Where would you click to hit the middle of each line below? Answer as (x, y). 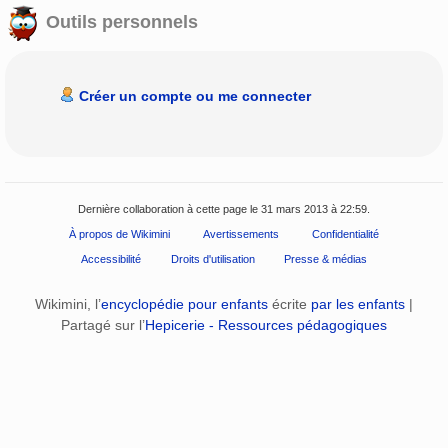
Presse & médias (325, 258)
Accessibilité (111, 258)
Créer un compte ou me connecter (194, 96)
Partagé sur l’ (103, 325)
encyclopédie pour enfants (184, 304)
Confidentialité (346, 233)
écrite (289, 304)
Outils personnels (119, 22)
